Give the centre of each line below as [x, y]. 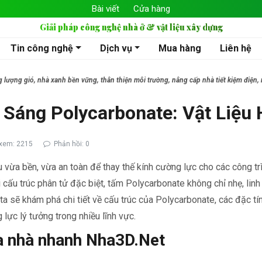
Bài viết [106, 9]
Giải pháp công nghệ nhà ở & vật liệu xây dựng [131, 27]
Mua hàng [180, 48]
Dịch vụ [116, 48]
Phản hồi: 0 [71, 144]
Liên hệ [236, 48]
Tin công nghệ [42, 48]
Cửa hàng [152, 9]
